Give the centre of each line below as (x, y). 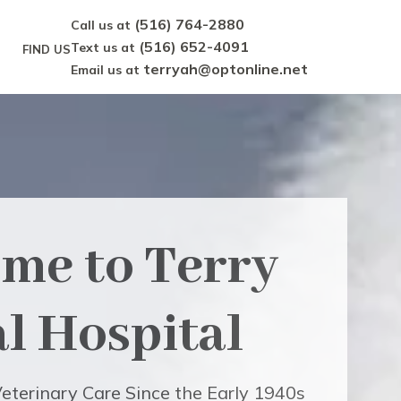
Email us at (107, 70)
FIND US (47, 49)
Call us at (103, 25)
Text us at (105, 47)
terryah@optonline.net (226, 69)
